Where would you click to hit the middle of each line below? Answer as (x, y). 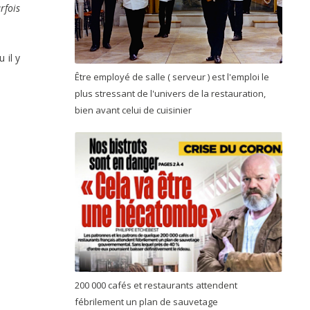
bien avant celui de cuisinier (134, 110)
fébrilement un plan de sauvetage (146, 302)
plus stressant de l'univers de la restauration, (170, 93)
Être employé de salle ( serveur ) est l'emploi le (172, 76)
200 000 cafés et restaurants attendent (156, 285)
